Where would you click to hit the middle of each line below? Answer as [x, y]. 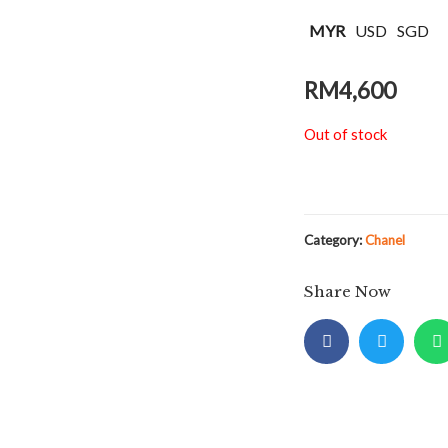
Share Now [347, 292]
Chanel [385, 240]
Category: [334, 240]
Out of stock [345, 133]
